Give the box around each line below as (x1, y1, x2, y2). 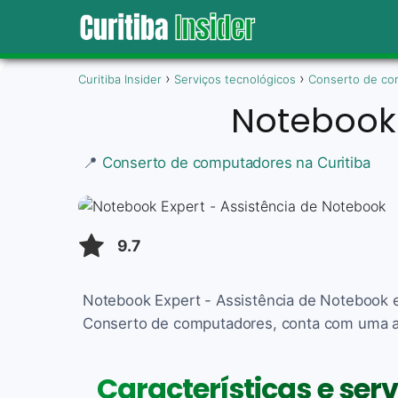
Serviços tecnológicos (174, 71, 296, 86)
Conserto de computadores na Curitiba (101, 153, 370, 171)
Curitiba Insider (78, 71, 162, 86)
